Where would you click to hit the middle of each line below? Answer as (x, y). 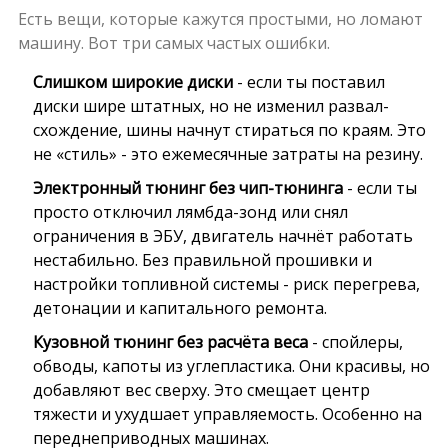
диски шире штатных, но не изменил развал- (210, 105)
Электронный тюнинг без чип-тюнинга (187, 187)
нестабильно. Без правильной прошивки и (202, 259)
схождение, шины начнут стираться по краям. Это (229, 129)
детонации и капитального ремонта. (179, 307)
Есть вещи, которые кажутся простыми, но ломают (220, 18)
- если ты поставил (308, 81)
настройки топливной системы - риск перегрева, (226, 283)
